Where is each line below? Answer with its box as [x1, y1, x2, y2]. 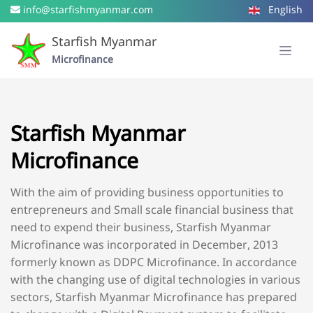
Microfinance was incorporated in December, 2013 [10, 234, 278, 259]
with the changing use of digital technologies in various [10, 269, 300, 294]
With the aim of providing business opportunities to [10, 182, 284, 207]
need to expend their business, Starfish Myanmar [10, 217, 271, 242]
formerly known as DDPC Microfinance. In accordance [10, 252, 297, 277]
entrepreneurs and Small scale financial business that [10, 199, 293, 224]
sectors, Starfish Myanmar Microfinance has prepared [10, 286, 297, 312]
